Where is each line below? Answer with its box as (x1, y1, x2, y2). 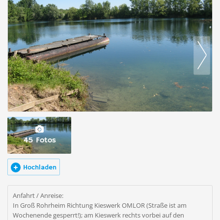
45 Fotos (23, 136, 56, 145)
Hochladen (23, 163, 56, 172)
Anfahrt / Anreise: (13, 191, 63, 200)
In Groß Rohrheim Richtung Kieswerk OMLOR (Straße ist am (13, 201, 187, 210)
